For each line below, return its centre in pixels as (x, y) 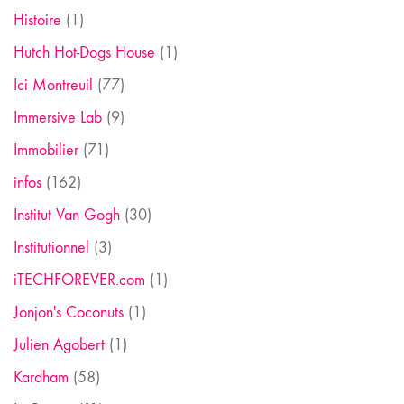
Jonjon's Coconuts (69, 312)
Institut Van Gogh (67, 215)
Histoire (37, 20)
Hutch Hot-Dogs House (84, 52)
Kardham (41, 377)
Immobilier (46, 150)
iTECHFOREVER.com (79, 280)
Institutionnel (51, 247)
